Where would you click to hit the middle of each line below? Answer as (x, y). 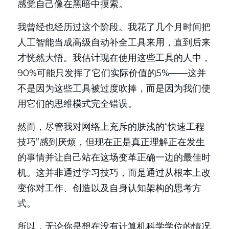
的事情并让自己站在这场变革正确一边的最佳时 (114, 157)
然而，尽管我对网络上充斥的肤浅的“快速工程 (111, 127)
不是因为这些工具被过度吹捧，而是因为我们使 (114, 88)
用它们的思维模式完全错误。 (77, 104)
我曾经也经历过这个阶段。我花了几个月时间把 (114, 27)
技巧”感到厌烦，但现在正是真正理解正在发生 (111, 142)
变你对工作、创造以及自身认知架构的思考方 (109, 188)
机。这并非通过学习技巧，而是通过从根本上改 (114, 173)
